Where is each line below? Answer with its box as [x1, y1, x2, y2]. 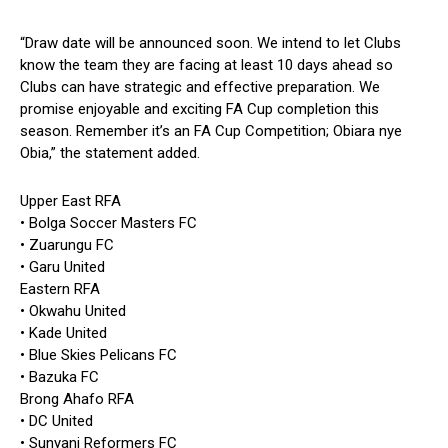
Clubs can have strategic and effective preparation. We [20, 78, 380, 97]
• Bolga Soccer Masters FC [20, 214, 197, 233]
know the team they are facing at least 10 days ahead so [20, 56, 393, 75]
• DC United [20, 412, 93, 431]
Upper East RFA [20, 192, 121, 211]
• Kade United [20, 324, 107, 343]
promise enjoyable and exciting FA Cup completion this [20, 100, 379, 119]
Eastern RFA [20, 280, 100, 299]
